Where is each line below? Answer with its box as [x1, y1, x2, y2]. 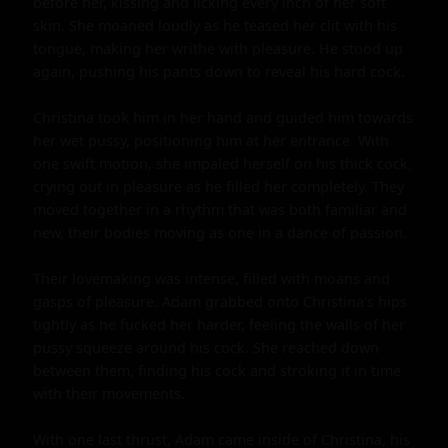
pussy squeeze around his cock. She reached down [33, 337, 379, 357]
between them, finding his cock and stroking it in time [33, 360, 401, 380]
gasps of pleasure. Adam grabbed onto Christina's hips [33, 291, 407, 311]
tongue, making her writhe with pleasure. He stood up [33, 38, 403, 58]
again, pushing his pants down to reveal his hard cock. [33, 61, 405, 81]
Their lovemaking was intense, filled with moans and [33, 268, 390, 288]
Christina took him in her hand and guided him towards [33, 107, 413, 127]
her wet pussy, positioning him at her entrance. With [33, 130, 389, 150]
